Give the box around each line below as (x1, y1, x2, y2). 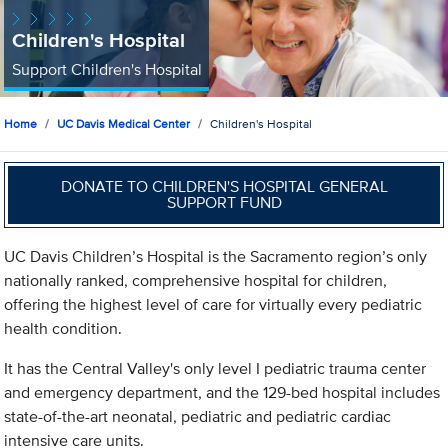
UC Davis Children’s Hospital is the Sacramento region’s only (4, 245, 428, 269)
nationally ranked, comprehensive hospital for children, (4, 269, 388, 293)
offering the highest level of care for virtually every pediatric (4, 293, 423, 317)
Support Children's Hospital (11, 57, 202, 81)
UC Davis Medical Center (57, 115, 191, 133)
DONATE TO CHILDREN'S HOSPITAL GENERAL (60, 174, 388, 198)
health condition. (4, 317, 123, 341)
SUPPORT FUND (166, 190, 282, 214)
